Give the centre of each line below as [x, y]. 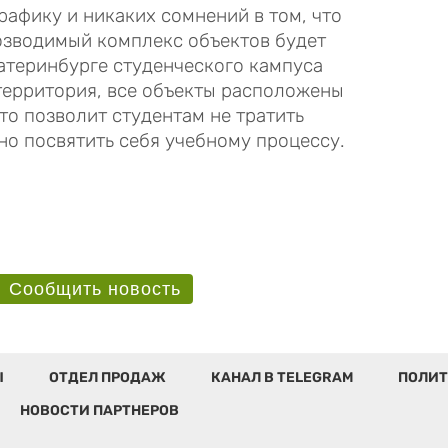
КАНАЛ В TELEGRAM [281, 377]
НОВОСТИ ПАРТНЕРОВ [99, 410]
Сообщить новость [94, 288]
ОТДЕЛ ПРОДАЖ [107, 377]
